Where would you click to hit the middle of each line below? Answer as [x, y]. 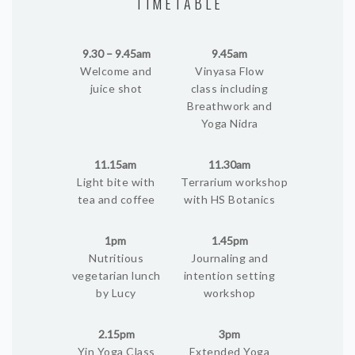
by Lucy [116, 293]
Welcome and [116, 71]
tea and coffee [116, 199]
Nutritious [116, 258]
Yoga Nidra [229, 123]
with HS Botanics [230, 199]
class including [229, 88]
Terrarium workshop [235, 182]
